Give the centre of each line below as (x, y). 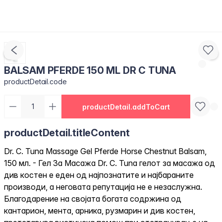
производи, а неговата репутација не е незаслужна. (103, 187)
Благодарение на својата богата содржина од (93, 199)
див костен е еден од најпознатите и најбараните (99, 175)
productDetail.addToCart (126, 107)
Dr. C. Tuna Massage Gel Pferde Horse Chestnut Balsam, (105, 151)
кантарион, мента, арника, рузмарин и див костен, (100, 211)
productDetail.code (36, 82)
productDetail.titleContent (67, 133)
